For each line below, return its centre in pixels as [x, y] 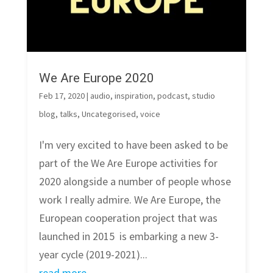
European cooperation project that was [128, 218]
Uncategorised [108, 114]
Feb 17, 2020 [62, 95]
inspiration [133, 95]
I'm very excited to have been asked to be [133, 144]
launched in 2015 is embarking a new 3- [129, 236]
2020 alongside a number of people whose [135, 181]
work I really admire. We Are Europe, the [129, 199]
